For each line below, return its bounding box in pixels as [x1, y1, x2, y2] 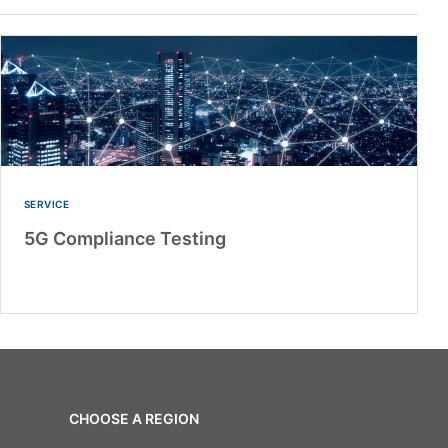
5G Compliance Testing [23, 228, 226, 250]
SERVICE [23, 198, 69, 211]
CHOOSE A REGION [68, 410, 199, 428]
